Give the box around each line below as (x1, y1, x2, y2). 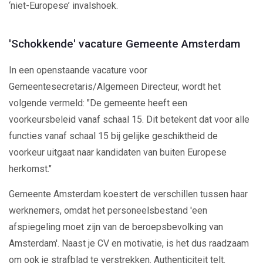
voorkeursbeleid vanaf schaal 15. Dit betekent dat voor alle (9, 113, 249, 125)
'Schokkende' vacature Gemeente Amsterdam (9, 36, 240, 50)
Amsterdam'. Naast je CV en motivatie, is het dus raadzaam (9, 237, 249, 249)
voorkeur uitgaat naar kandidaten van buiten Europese (9, 146, 227, 158)
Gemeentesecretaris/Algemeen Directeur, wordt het (9, 80, 221, 92)
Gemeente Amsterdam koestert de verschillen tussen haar (9, 188, 248, 200)
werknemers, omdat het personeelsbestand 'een (9, 204, 207, 216)
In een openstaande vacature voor (9, 64, 147, 76)
